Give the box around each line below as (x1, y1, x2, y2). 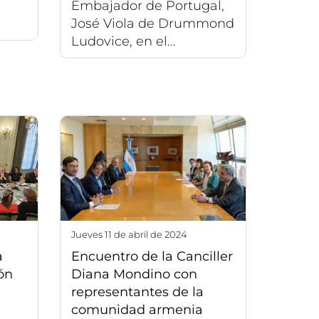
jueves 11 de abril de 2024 (75, 228, 187, 240)
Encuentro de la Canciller (70, 248, 233, 264)
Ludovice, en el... (70, 33, 176, 50)
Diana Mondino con (70, 266, 197, 282)
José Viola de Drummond (70, 16, 234, 32)
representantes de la (70, 283, 204, 300)
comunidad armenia (70, 301, 203, 318)
